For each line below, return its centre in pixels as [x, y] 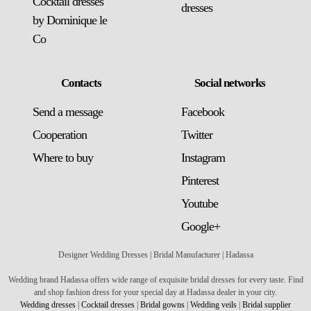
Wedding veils [213, 305]
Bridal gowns [162, 305]
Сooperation [60, 135]
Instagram [203, 158]
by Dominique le [70, 20]
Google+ [201, 226]
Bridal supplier [267, 305]
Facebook [203, 112]
